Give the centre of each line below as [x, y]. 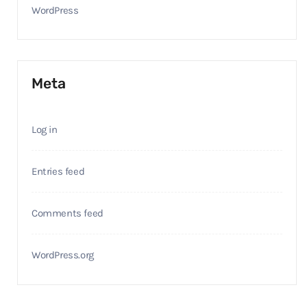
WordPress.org [63, 255]
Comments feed [67, 213]
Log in [45, 130]
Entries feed [58, 171]
